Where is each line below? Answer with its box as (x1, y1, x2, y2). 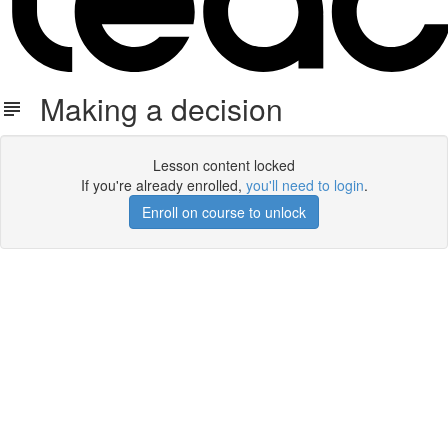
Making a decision (24, 87, 283, 130)
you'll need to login (245, 175, 364, 195)
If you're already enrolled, (80, 175, 246, 195)
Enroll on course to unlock (142, 202, 306, 222)
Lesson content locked (153, 155, 295, 175)
